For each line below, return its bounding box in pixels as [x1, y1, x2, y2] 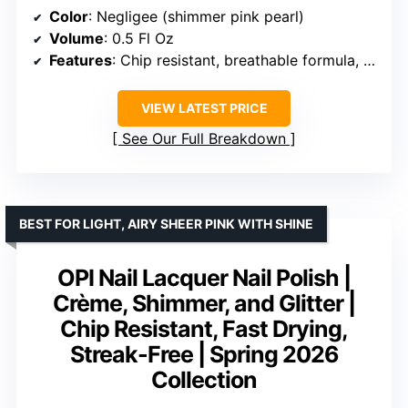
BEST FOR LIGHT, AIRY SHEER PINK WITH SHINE [19, 215, 313, 231]
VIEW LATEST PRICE [140, 99, 268, 116]
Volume [49, 28, 104, 47]
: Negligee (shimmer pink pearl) [88, 6, 304, 25]
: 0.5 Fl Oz [104, 28, 174, 47]
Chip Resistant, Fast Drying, [60, 314, 348, 342]
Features [49, 50, 112, 69]
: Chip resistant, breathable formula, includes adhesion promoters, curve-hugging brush [112, 50, 363, 69]
